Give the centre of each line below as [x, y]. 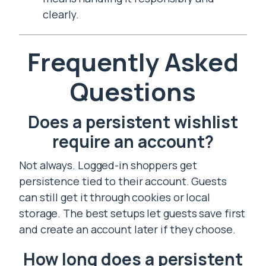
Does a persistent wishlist [133, 122]
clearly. [61, 14]
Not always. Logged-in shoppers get [108, 165]
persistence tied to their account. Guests [123, 181]
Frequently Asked [133, 62]
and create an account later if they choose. [127, 229]
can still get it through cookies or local [115, 197]
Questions [133, 91]
